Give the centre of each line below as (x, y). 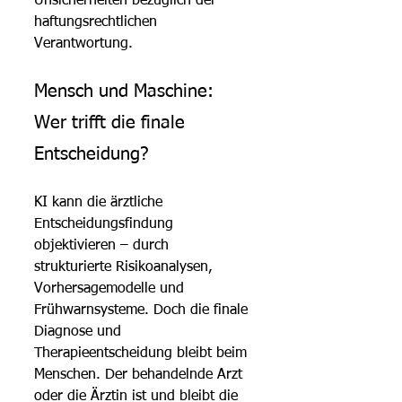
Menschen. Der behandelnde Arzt (140, 375)
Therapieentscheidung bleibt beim (143, 353)
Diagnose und (80, 332)
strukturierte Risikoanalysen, (126, 267)
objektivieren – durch (104, 245)
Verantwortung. (83, 44)
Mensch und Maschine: (127, 91)
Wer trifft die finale (112, 122)
